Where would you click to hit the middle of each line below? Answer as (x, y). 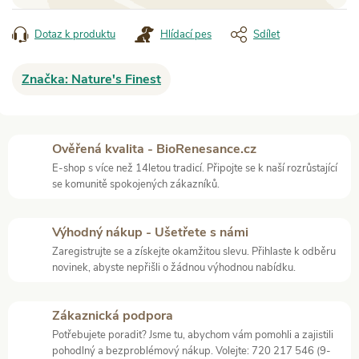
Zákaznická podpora (113, 315)
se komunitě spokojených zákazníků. (136, 184)
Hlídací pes (186, 34)
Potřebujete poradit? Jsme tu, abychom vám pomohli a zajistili (193, 335)
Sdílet (266, 34)
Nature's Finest (116, 79)
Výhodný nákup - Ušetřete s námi (150, 232)
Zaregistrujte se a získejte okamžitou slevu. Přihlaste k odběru (194, 251)
